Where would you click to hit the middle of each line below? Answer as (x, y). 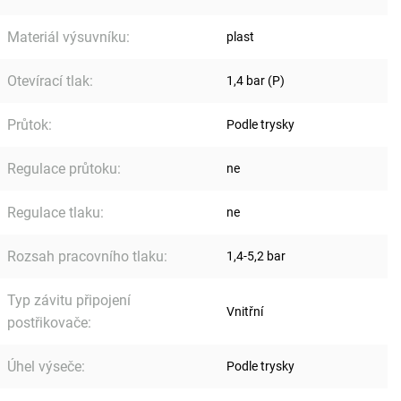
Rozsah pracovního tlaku (85, 256)
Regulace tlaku (54, 213)
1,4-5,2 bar (256, 256)
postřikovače (47, 323)
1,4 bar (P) (256, 81)
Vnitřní (245, 311)
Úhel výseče (44, 367)
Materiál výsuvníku (67, 37)
